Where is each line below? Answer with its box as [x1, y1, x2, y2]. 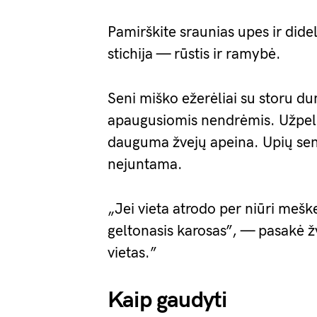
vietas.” [108, 243, 157, 262]
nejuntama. [108, 155, 183, 173]
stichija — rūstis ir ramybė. [108, 45, 281, 63]
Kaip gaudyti [108, 286, 227, 314]
